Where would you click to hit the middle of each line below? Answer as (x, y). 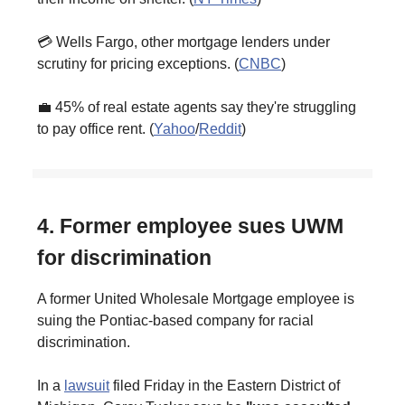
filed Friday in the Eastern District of (225, 385)
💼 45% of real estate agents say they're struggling (197, 107)
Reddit (220, 128)
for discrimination (124, 257)
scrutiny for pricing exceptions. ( (138, 63)
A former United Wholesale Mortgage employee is (196, 298)
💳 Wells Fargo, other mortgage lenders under (184, 42)
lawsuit (87, 385)
